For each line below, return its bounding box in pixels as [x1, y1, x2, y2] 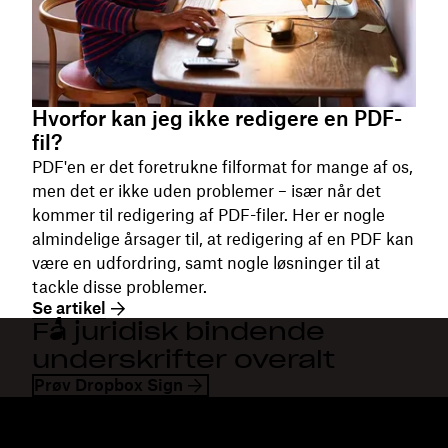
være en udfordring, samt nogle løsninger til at [32, 253, 380, 273]
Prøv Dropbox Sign [34, 375, 183, 395]
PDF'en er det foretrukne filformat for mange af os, [32, 157, 413, 177]
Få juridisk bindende [32, 316, 325, 347]
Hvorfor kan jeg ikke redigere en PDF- [32, 106, 402, 131]
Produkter [224, 399, 303, 419]
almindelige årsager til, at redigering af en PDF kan [32, 229, 414, 249]
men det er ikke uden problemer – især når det [32, 181, 381, 201]
